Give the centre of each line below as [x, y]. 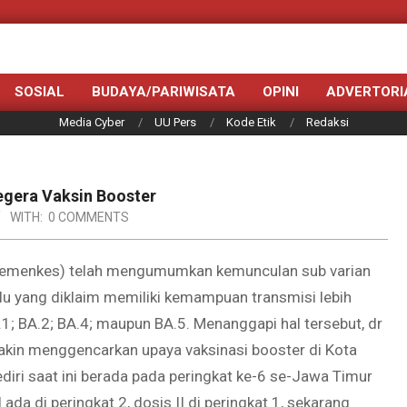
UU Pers [175, 122]
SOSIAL [40, 92]
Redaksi [327, 122]
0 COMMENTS [89, 217]
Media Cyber [91, 122]
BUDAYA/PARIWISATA [164, 92]
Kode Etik [251, 122]
